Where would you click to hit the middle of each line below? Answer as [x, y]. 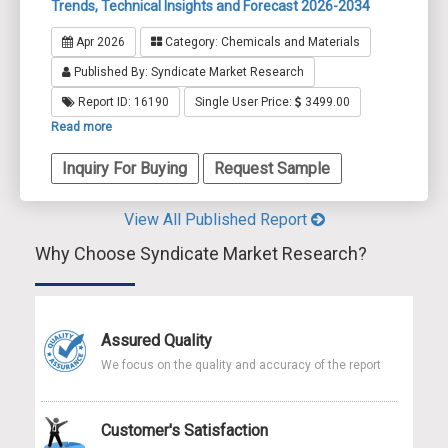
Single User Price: [245, 102]
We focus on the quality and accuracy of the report [241, 364]
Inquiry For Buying [125, 168]
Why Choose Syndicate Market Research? [201, 253]
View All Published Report [217, 219]
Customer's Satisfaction [184, 430]
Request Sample [272, 168]
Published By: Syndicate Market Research [187, 72]
